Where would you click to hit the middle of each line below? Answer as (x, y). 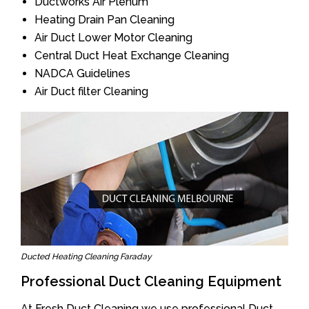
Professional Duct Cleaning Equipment (151, 281)
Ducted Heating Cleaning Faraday (86, 257)
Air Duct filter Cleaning (91, 91)
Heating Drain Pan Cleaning (104, 20)
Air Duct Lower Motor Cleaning (113, 38)
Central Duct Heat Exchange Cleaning (132, 56)
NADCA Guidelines (82, 73)
